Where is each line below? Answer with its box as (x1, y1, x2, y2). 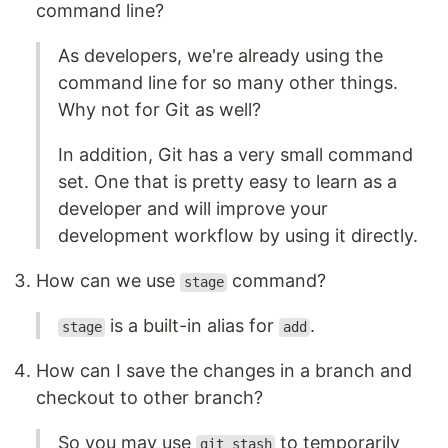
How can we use (36, 270, 180, 292)
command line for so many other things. (58, 72, 398, 94)
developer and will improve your (58, 198, 328, 220)
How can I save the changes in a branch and (36, 360, 412, 382)
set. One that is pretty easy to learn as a (58, 171, 397, 193)
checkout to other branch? (36, 387, 263, 409)
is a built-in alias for (105, 315, 280, 337)
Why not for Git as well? (58, 99, 261, 121)
